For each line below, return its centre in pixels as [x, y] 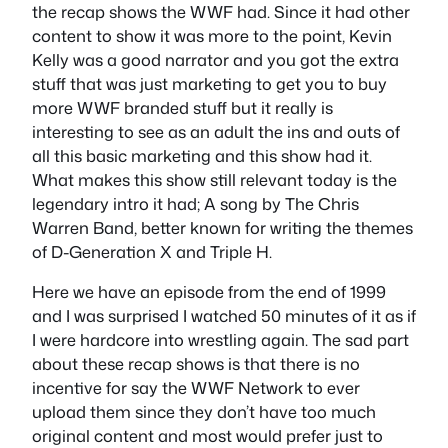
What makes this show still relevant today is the [214, 179]
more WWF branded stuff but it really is [182, 107]
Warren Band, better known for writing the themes [222, 227]
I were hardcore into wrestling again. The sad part [220, 340]
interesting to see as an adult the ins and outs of [216, 131]
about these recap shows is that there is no [196, 364]
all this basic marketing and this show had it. [202, 155]
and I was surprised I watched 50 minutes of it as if [224, 316]
